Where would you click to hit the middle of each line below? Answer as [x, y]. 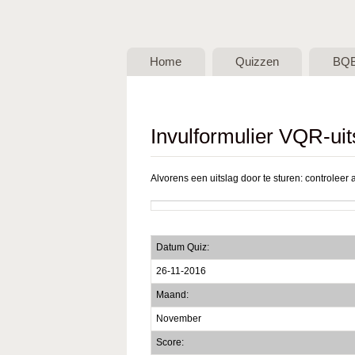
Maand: [172, 294]
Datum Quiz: [182, 247]
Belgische [202, 68]
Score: [170, 342]
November [178, 318]
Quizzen [258, 62]
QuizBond [202, 103]
